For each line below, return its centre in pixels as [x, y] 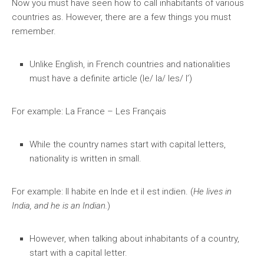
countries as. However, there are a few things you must [121, 17]
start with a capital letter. [80, 253]
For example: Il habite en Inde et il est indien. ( [103, 192]
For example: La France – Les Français [90, 111]
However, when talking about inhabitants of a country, [134, 239]
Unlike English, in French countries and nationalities [130, 64]
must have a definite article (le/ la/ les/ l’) [112, 78]
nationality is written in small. [85, 159]
